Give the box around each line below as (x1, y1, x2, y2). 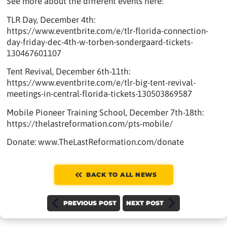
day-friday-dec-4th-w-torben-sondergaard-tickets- (7, 36, 194, 47)
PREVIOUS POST (63, 199, 117, 207)
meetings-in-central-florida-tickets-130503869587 (7, 89, 193, 99)
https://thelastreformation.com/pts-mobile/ (7, 118, 173, 129)
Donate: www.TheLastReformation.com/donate (7, 136, 184, 147)
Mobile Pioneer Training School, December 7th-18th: (7, 107, 204, 118)
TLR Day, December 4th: (7, 14, 96, 25)
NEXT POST (126, 199, 164, 207)
